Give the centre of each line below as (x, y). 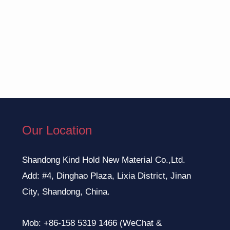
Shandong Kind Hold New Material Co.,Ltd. (104, 160)
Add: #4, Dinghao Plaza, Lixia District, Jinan (107, 176)
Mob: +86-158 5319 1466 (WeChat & (92, 223)
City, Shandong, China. (66, 191)
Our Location (57, 130)
